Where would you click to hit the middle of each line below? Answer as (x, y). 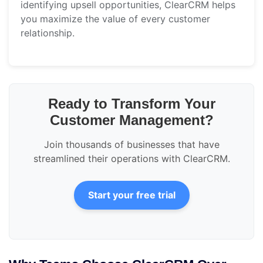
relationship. (48, 33)
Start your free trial (131, 195)
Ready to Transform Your (131, 104)
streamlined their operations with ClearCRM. (131, 159)
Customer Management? (131, 120)
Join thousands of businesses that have (131, 145)
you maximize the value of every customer (115, 19)
